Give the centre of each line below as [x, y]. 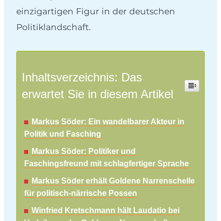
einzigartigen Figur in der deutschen [96, 11]
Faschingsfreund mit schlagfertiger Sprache [107, 163]
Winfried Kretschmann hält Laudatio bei [106, 210]
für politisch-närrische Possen [81, 193]
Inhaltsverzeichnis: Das [82, 77]
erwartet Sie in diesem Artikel [97, 94]
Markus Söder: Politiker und [84, 151]
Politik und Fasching [63, 134]
